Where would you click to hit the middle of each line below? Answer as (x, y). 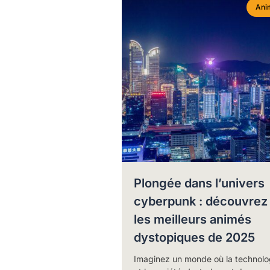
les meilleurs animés (192, 220)
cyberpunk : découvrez (200, 202)
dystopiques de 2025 (194, 238)
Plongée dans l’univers (199, 184)
